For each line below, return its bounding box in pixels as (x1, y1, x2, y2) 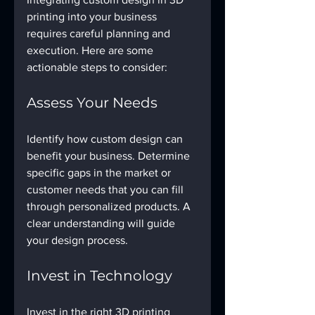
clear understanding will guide (27, 217, 178, 229)
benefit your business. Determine (27, 149, 193, 162)
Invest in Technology (27, 266, 172, 284)
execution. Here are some (27, 44, 156, 56)
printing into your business (27, 10, 160, 22)
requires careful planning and (27, 27, 173, 39)
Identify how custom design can (27, 132, 186, 145)
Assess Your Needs (27, 94, 157, 111)
